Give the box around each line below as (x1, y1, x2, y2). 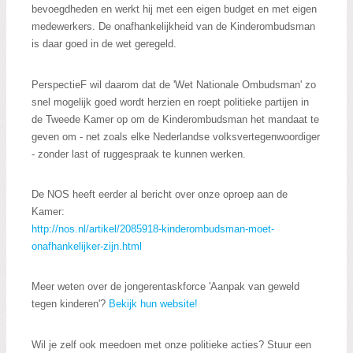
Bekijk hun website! (109, 298, 198, 310)
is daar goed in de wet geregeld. (32, 38, 176, 50)
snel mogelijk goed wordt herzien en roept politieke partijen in (32, 95, 309, 108)
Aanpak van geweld (210, 281, 299, 293)
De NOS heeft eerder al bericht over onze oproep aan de (32, 188, 288, 201)
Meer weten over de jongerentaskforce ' (32, 281, 210, 293)
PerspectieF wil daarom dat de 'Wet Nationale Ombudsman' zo (32, 78, 316, 91)
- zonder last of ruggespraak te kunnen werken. (32, 147, 246, 160)
